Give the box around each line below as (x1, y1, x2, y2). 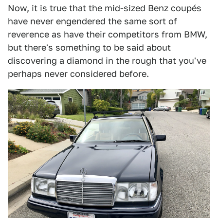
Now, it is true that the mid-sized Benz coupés (8, 3, 201, 14)
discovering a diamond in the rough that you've (8, 55, 206, 66)
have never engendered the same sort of (8, 16, 177, 27)
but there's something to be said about (8, 42, 171, 53)
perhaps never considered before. (8, 69, 149, 79)
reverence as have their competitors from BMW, (8, 29, 207, 40)
